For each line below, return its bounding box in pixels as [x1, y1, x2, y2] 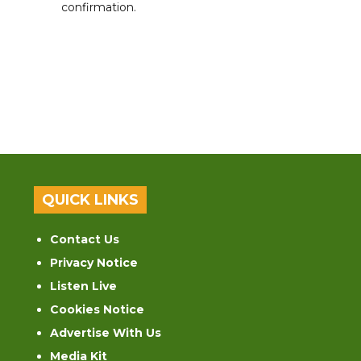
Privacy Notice [50, 255, 139, 271]
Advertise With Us [50, 326, 162, 341]
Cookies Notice [50, 302, 145, 317]
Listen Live [50, 279, 118, 294]
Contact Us [50, 232, 120, 247]
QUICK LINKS [42, 191, 139, 210]
